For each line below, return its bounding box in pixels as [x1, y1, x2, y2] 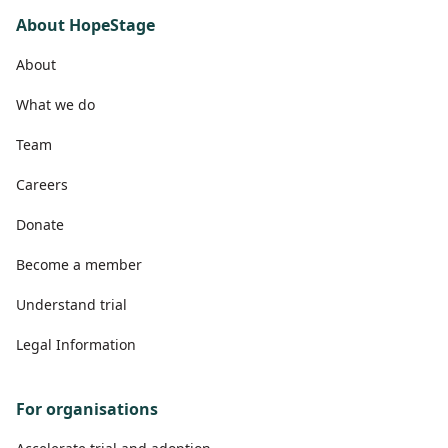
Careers [16, 174, 68, 194]
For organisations [16, 397, 158, 420]
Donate [16, 214, 64, 234]
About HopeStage [16, 13, 155, 36]
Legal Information [16, 334, 136, 354]
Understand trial [16, 294, 127, 314]
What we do [16, 94, 95, 114]
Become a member [16, 254, 142, 274]
